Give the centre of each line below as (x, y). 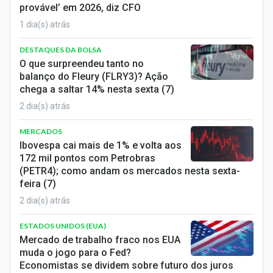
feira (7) (38, 184)
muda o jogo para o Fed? (75, 253)
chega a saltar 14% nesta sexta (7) (97, 89)
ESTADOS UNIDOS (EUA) (63, 226)
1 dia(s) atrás (45, 24)
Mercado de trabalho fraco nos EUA (100, 240)
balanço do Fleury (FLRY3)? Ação (94, 76)
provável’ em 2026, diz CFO (80, 8)
